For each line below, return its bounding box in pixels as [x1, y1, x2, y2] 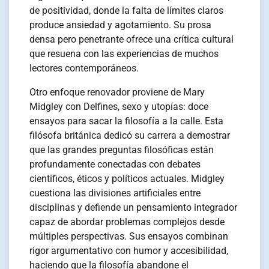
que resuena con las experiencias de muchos [29, 47, 219, 59]
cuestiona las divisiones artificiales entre [29, 187, 201, 199]
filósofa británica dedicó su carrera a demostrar [29, 129, 231, 141]
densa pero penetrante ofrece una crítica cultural [29, 33, 234, 45]
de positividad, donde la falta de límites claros [29, 4, 224, 16]
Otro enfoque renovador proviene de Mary [29, 86, 205, 98]
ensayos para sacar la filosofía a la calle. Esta [29, 115, 224, 127]
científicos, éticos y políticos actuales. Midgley [29, 172, 225, 184]
